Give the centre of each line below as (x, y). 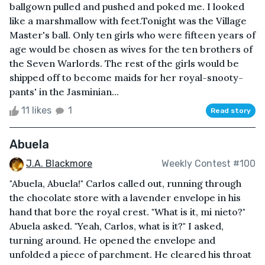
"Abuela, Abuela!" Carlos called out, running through (125, 183)
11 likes (36, 110)
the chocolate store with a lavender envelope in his (125, 197)
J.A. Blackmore (59, 163)
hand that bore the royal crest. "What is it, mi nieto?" (127, 211)
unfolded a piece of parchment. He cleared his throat (130, 254)
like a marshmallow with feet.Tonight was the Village (128, 20)
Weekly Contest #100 (209, 164)
